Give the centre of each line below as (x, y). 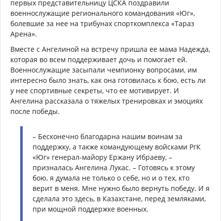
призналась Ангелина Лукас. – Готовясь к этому (114, 167)
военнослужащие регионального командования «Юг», (103, 13)
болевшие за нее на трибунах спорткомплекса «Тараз (102, 23)
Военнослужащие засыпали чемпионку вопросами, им (104, 70)
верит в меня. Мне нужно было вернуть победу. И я (121, 188)
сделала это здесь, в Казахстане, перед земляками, (119, 198)
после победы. (37, 111)
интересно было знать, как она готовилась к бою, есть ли (108, 80)
